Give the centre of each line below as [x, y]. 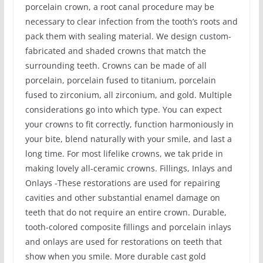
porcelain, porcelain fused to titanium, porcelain [120, 80]
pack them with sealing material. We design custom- [128, 36]
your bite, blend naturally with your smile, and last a [128, 139]
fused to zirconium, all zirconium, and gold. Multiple [128, 95]
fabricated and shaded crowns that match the [115, 50]
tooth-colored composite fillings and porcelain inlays [128, 227]
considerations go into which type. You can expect [123, 109]
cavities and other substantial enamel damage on [122, 197]
